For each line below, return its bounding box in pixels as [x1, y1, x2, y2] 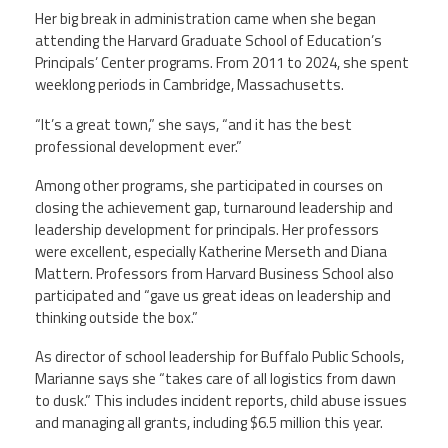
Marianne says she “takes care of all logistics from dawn [35, 367, 396, 390]
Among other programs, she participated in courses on [35, 173, 383, 197]
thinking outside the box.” [35, 305, 198, 329]
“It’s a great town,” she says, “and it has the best [35, 112, 352, 136]
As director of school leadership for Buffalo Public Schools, [35, 345, 404, 368]
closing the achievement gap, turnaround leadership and [35, 195, 393, 219]
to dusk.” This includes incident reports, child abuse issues [35, 389, 407, 412]
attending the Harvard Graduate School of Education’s [35, 29, 382, 53]
